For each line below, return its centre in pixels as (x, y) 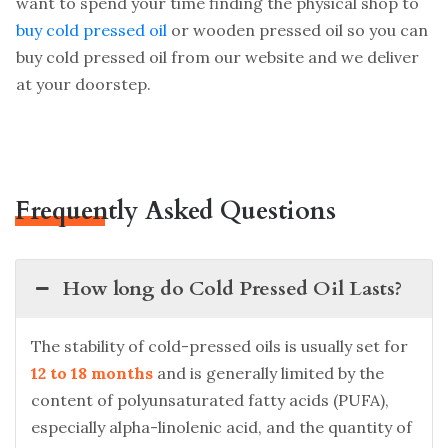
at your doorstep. (83, 83)
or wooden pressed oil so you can (297, 29)
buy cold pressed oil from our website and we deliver (217, 56)
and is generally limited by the (268, 372)
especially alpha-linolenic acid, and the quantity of (221, 426)
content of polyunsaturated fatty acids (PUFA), (210, 399)
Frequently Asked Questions (175, 210)
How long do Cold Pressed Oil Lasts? (233, 288)
